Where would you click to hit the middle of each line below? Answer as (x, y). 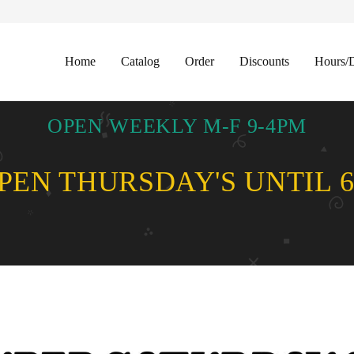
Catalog (141, 61)
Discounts (265, 61)
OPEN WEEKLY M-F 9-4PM (177, 126)
